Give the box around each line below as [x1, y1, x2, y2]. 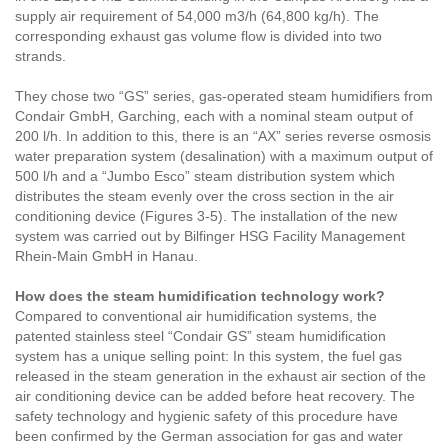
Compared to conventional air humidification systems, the [15, 308, 377, 325]
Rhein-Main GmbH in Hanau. [15, 248, 198, 265]
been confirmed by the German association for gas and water [15, 428, 403, 445]
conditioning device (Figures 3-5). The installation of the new [15, 208, 397, 225]
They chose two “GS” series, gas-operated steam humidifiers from [15, 88, 433, 105]
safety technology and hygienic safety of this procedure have [15, 408, 398, 425]
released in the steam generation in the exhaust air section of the [15, 368, 426, 385]
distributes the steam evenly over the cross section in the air [15, 188, 394, 205]
